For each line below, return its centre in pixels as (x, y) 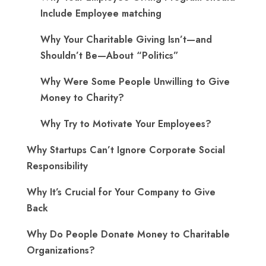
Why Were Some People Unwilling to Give (135, 82)
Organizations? (61, 250)
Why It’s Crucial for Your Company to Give (121, 192)
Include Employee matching (101, 13)
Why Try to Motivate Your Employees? (127, 124)
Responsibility (57, 166)
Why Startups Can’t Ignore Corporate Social (126, 150)
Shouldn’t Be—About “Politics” (110, 56)
